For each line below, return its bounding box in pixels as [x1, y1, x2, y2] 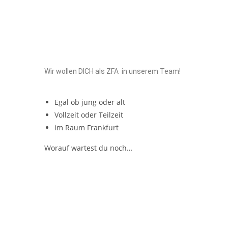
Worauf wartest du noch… [44, 143, 132, 153]
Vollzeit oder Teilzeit [54, 110, 123, 120]
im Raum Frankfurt [54, 123, 119, 132]
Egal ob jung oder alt [54, 97, 125, 107]
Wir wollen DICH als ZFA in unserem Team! [44, 67, 181, 75]
